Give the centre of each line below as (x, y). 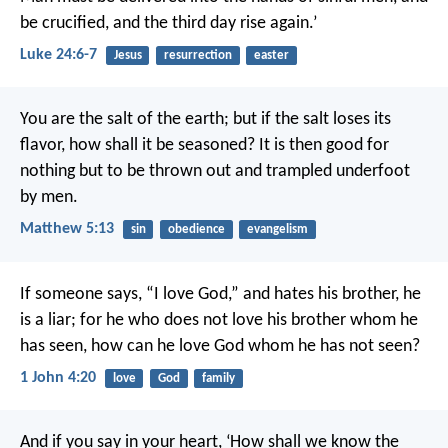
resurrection (197, 55)
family (218, 378)
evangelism (277, 230)
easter (271, 55)
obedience (196, 230)
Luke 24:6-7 (58, 54)
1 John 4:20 (58, 377)
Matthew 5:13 (67, 229)
